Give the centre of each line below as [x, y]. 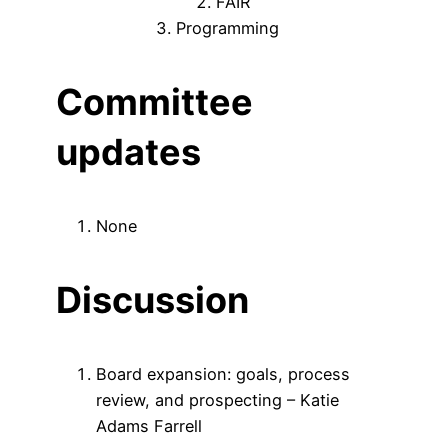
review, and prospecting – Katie [217, 399]
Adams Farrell [149, 425]
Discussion [152, 299]
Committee [154, 101]
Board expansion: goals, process [223, 373]
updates [128, 151]
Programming [227, 27]
